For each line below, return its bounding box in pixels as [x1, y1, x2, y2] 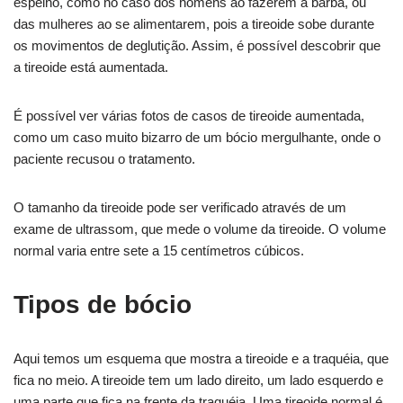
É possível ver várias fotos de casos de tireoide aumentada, [13, 108, 364, 123]
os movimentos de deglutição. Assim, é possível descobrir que [13, 38, 381, 53]
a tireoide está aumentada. [13, 59, 168, 75]
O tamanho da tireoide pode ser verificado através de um [13, 200, 346, 215]
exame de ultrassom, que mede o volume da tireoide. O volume [13, 221, 386, 237]
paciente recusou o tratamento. [13, 151, 195, 166]
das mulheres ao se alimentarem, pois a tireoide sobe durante [13, 16, 374, 31]
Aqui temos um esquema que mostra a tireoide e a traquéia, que [13, 351, 389, 366]
